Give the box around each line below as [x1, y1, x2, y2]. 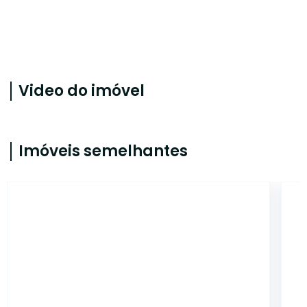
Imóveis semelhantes [19, 140, 188, 162]
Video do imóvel [19, 80, 145, 101]
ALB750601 [205, 197, 250, 208]
